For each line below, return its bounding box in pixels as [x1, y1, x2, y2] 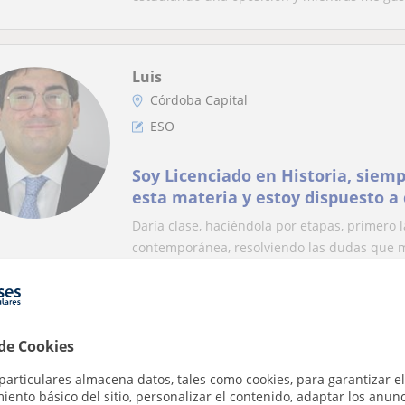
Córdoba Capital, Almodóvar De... [150, 343, 350, 360]
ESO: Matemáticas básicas [150, 369, 308, 386]
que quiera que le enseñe [132, 208, 340, 230]
